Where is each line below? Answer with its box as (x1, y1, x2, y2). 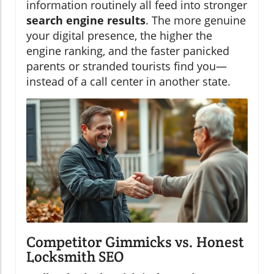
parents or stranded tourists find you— (26, 58, 227, 73)
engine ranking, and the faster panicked (26, 43, 229, 58)
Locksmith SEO (26, 247, 124, 267)
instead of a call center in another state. (26, 73, 231, 89)
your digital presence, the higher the (26, 28, 212, 43)
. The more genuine (146, 12, 246, 28)
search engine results (26, 12, 146, 28)
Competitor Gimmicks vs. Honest (26, 232, 244, 252)
